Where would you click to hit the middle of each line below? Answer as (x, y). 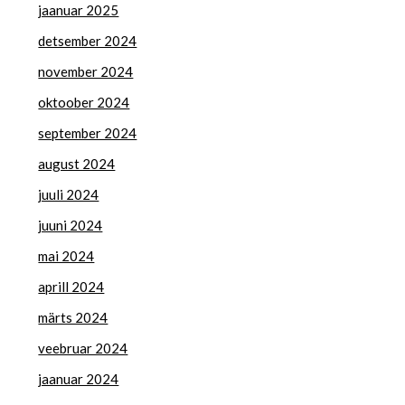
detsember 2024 (88, 40)
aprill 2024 (71, 286)
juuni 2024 (71, 225)
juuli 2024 (69, 194)
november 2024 (86, 71)
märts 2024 (73, 317)
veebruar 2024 (83, 348)
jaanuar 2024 (79, 378)
